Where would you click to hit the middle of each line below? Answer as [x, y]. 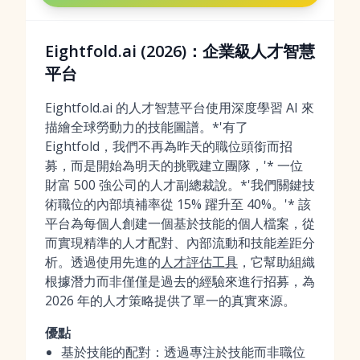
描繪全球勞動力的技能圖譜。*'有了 [147, 127]
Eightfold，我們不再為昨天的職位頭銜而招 [169, 146]
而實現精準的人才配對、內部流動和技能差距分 [180, 243]
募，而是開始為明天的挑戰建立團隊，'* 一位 [174, 166]
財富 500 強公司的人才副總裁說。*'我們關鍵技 [180, 185]
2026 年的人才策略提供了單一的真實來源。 [170, 301]
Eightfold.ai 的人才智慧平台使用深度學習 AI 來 [180, 108]
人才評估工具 [199, 262]
